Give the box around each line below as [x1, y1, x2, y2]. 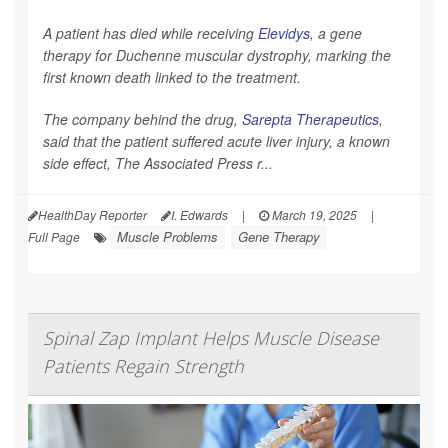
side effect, [43, 152, 115, 173]
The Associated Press [115, 152, 257, 173]
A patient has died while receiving [43, 22, 258, 43]
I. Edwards [171, 205, 228, 223]
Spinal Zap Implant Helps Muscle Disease [43, 325, 379, 350]
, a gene [310, 22, 362, 43]
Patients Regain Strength [43, 353, 244, 378]
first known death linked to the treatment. [43, 66, 301, 87]
